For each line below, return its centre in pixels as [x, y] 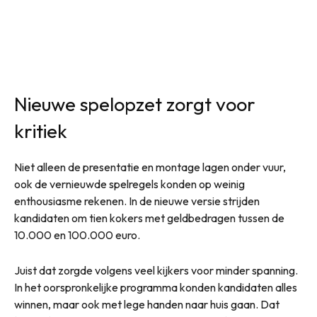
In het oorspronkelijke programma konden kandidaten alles [156, 288]
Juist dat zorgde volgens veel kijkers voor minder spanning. [156, 271]
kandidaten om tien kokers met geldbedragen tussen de [149, 218]
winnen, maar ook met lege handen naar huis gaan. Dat [147, 305]
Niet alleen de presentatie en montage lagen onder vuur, [150, 167]
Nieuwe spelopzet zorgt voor [135, 104]
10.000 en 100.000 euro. [77, 235]
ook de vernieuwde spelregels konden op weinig [129, 184]
